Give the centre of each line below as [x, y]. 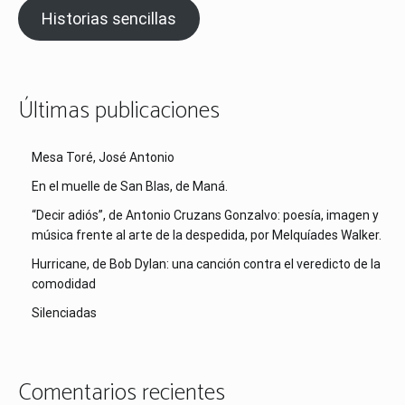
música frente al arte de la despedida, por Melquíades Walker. [207, 235]
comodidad [64, 283]
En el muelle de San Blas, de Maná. [130, 186]
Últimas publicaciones [119, 111]
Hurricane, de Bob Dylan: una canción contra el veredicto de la [206, 264]
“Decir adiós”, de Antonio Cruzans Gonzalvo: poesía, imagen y [205, 215]
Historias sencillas [108, 19]
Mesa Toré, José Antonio [103, 157]
